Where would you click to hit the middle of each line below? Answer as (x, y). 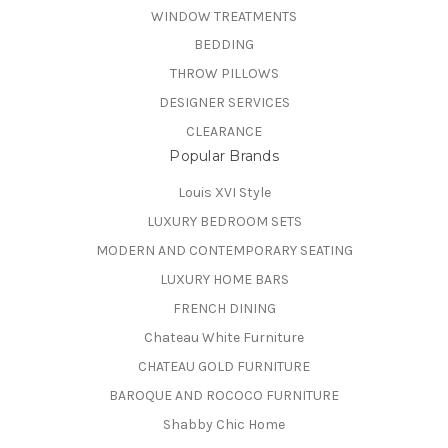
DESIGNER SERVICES (224, 103)
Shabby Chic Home (224, 425)
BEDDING (224, 45)
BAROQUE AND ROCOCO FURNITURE (224, 396)
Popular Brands (224, 156)
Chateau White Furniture (224, 338)
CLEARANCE (224, 132)
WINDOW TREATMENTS (224, 16)
